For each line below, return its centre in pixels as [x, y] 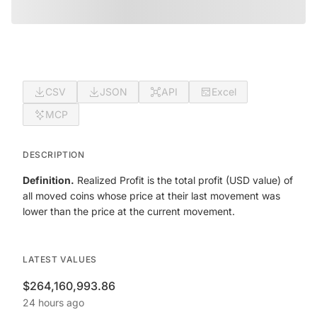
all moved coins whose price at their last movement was [151, 196]
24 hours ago [53, 302]
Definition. [48, 180]
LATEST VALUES [60, 259]
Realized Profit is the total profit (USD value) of [184, 180]
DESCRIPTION [54, 155]
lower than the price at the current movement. [129, 211]
